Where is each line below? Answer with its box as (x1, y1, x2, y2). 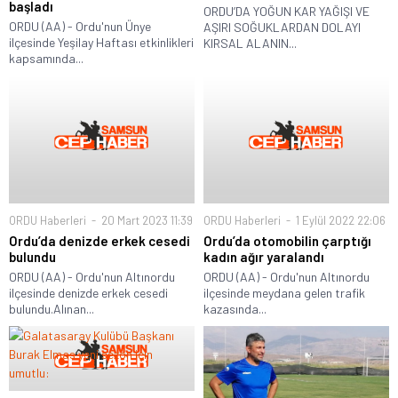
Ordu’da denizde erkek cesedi (9, 233, 190, 250)
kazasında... (203, 301, 267, 317)
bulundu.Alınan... (9, 301, 94, 317)
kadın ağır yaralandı (203, 249, 324, 266)
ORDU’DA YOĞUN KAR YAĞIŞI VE (203, 4, 370, 20)
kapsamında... (9, 51, 84, 67)
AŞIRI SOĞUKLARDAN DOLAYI (203, 20, 361, 36)
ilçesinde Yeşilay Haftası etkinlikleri (9, 35, 194, 51)
